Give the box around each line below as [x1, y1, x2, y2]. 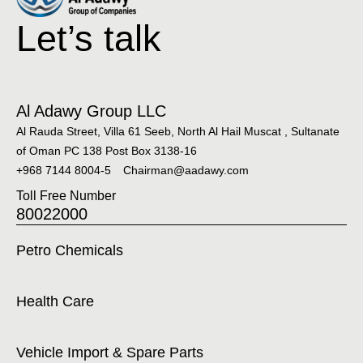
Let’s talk [16, 18, 161, 59]
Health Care [16, 293, 94, 310]
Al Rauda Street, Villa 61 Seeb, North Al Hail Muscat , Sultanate [16, 125, 340, 139]
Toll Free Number [16, 189, 116, 203]
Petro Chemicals [16, 242, 123, 259]
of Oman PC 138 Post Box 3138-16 [16, 144, 197, 158]
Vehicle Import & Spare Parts [16, 344, 203, 361]
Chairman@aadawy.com [123, 164, 249, 177]
